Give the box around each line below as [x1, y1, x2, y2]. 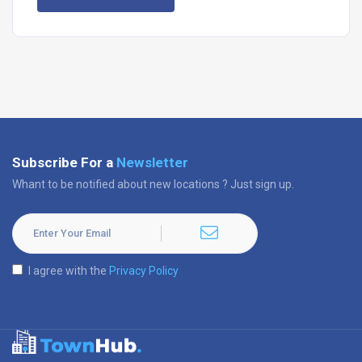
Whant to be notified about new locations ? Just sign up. [12, 178, 294, 191]
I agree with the [28, 264, 109, 277]
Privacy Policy [109, 264, 179, 277]
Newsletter [116, 154, 188, 170]
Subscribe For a [12, 154, 116, 170]
